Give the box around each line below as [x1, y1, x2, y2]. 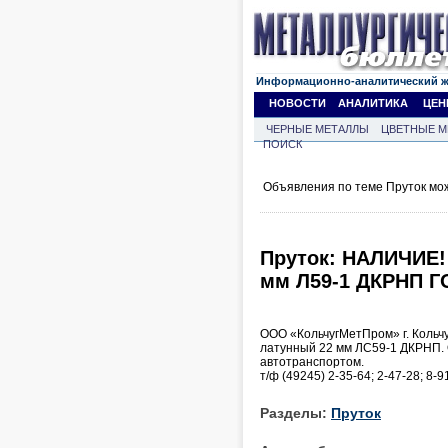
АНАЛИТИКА [338, 97, 408, 109]
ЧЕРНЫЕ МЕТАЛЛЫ [266, 123, 369, 135]
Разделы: [260, 404, 331, 421]
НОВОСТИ [269, 97, 326, 109]
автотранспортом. [260, 354, 364, 369]
